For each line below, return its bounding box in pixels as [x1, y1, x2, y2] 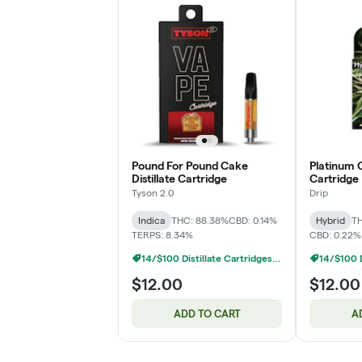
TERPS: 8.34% [132, 229, 193, 240]
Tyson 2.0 [132, 187, 174, 198]
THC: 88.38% [171, 214, 229, 225]
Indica [138, 214, 165, 225]
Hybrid [316, 214, 345, 225]
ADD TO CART [173, 307, 241, 319]
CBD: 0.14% [229, 214, 277, 225]
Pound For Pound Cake [132, 158, 248, 172]
